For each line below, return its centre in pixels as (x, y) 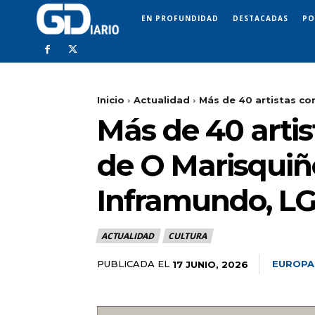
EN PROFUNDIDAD (180, 18)
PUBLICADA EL (133, 264)
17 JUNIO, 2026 (210, 264)
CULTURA (187, 236)
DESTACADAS (261, 18)
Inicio (111, 100)
